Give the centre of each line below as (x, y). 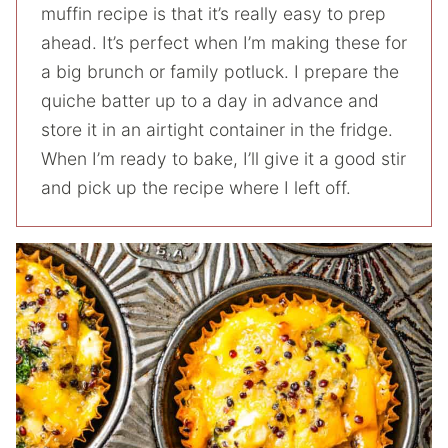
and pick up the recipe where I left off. (196, 187)
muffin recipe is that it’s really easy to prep (213, 13)
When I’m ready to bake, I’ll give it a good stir (223, 158)
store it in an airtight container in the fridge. (217, 129)
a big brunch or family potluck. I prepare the (220, 71)
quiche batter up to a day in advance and (210, 100)
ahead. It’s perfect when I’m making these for (224, 42)
